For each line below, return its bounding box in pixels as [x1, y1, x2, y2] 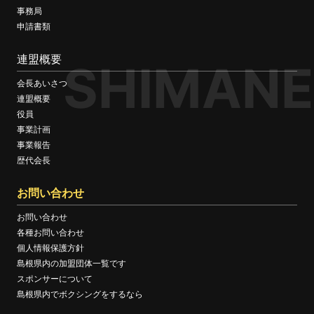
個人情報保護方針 [17, 242, 84, 253]
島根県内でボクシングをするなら [17, 288, 143, 299]
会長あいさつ [17, 77, 67, 88]
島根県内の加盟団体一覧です [17, 257, 126, 268]
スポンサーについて [17, 273, 93, 284]
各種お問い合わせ [17, 226, 84, 238]
